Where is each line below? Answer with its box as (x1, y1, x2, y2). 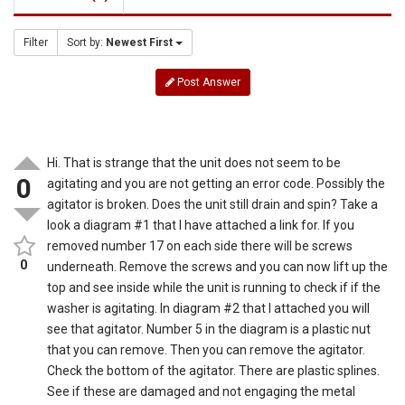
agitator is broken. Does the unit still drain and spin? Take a (47, 196, 379, 212)
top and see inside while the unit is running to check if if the (47, 279, 381, 295)
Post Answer (174, 75, 240, 89)
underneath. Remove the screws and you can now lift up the (47, 259, 389, 274)
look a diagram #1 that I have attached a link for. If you (47, 217, 355, 232)
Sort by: (67, 35, 106, 49)
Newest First (106, 35, 173, 49)
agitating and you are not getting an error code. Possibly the (47, 175, 386, 191)
